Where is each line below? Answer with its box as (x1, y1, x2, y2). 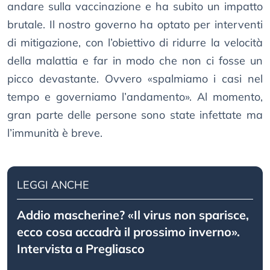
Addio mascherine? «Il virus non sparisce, (17, 207, 249, 223)
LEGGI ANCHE (17, 178, 89, 192)
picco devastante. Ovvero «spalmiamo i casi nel (7, 72, 263, 86)
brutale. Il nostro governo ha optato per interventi (7, 17, 263, 32)
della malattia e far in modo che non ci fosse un (7, 54, 263, 68)
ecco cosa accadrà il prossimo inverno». (17, 224, 240, 240)
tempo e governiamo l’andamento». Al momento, (7, 90, 263, 104)
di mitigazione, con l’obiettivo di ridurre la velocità (7, 36, 263, 50)
